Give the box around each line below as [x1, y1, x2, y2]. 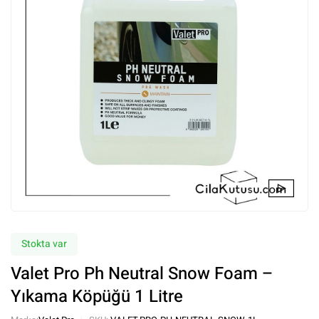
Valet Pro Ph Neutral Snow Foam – [11, 261, 273, 286]
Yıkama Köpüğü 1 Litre [11, 284, 183, 309]
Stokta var [21, 236, 67, 251]
